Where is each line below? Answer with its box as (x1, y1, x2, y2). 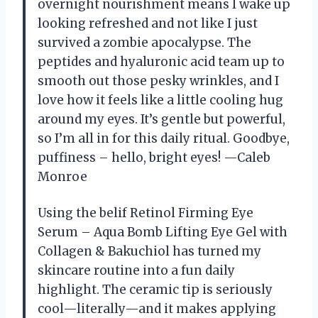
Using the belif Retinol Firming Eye (38, 204, 253, 221)
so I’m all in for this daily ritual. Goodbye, (38, 130, 290, 146)
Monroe (38, 168, 87, 185)
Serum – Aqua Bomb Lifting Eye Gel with (38, 224, 287, 240)
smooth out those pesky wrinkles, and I (38, 72, 279, 89)
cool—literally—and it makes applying (38, 300, 276, 317)
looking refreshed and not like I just (38, 15, 258, 31)
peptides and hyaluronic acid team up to (38, 53, 285, 70)
